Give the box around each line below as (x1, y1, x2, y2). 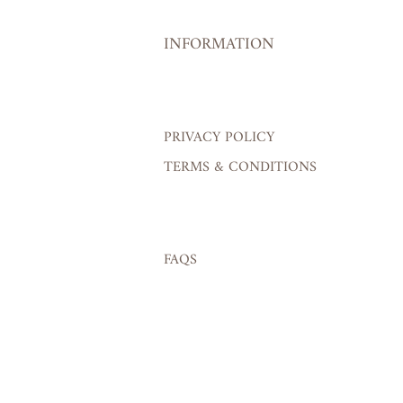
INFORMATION (164, 28, 274, 62)
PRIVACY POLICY (164, 123, 274, 154)
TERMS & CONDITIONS (164, 153, 317, 184)
